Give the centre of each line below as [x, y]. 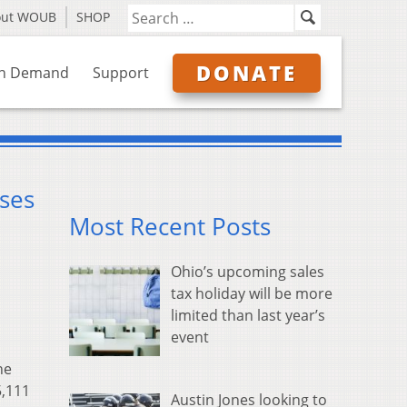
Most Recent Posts [170, 227]
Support [121, 73]
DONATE [247, 73]
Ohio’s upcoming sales [248, 272]
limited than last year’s [248, 316]
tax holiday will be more [252, 294]
